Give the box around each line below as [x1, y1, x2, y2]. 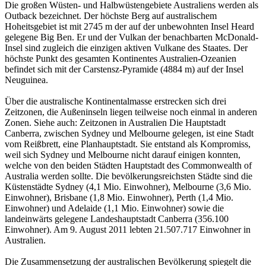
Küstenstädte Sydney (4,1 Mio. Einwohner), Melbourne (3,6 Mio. [5, 182, 251, 192]
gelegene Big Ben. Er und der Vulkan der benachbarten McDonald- [5, 32, 258, 43]
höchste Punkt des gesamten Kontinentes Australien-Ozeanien [5, 53, 236, 64]
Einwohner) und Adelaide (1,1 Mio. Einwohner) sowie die [5, 203, 224, 214]
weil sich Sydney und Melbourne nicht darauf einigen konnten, [5, 150, 240, 160]
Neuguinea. [5, 75, 48, 85]
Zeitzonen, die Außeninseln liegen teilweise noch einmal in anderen [5, 107, 257, 118]
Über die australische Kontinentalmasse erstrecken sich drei [5, 96, 226, 107]
